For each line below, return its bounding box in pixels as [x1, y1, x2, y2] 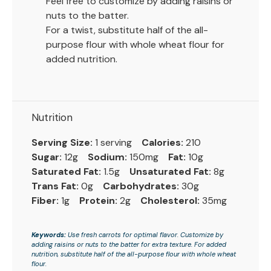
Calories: [142, 135, 183, 149]
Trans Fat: [31, 179, 79, 192]
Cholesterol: [140, 194, 200, 207]
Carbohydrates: [103, 179, 179, 192]
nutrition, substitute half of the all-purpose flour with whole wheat [31, 249, 236, 258]
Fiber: [31, 194, 59, 207]
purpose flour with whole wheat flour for [46, 38, 224, 51]
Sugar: [31, 150, 62, 163]
